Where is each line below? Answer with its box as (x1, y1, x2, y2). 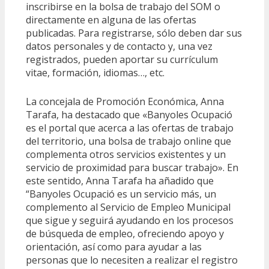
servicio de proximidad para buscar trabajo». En (26, 161, 238, 175)
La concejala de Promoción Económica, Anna (26, 95, 224, 109)
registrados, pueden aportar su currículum (26, 53, 218, 67)
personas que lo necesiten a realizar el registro (26, 253, 238, 267)
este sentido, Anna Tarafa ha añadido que (26, 174, 214, 188)
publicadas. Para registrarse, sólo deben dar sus (26, 26, 242, 40)
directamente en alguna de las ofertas (26, 13, 196, 27)
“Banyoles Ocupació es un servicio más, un (26, 187, 216, 201)
